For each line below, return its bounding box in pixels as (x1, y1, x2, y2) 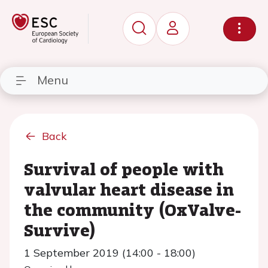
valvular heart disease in (24, 177, 234, 201)
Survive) (24, 218, 96, 242)
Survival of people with (24, 157, 224, 181)
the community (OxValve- (24, 197, 241, 221)
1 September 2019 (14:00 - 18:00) (24, 246, 196, 260)
